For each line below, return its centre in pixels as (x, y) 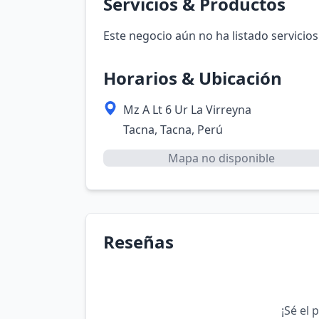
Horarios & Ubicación (193, 78)
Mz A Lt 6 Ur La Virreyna (187, 110)
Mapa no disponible (221, 158)
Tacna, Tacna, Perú (173, 130)
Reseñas (138, 242)
